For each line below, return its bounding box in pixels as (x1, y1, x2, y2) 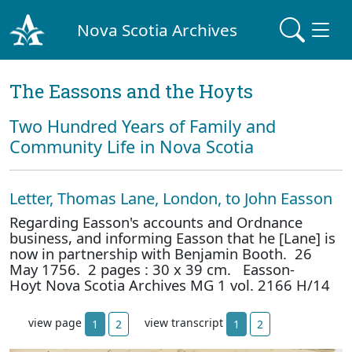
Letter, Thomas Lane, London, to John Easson (9, 188, 332, 209)
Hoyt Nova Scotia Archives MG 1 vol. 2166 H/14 (9, 275, 330, 295)
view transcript (145, 315, 226, 331)
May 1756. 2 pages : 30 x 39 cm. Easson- (9, 259, 295, 279)
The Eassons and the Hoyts (9, 79, 253, 104)
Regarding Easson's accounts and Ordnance (9, 212, 302, 232)
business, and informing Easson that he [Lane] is (9, 228, 335, 247)
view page (28, 315, 85, 331)
